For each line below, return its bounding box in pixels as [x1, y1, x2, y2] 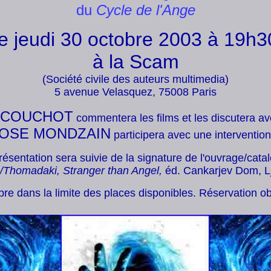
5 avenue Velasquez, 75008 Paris [54, 86, 217, 98]
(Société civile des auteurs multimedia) [42, 73, 229, 85]
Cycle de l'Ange [96, 2, 195, 18]
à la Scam [92, 51, 179, 73]
